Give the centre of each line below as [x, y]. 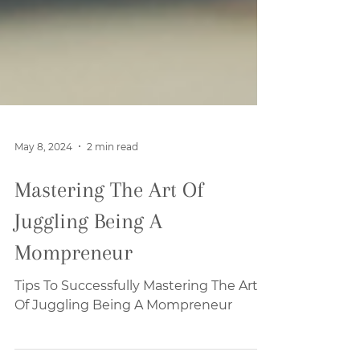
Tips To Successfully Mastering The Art [136, 318]
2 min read [112, 178]
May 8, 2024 [43, 178]
